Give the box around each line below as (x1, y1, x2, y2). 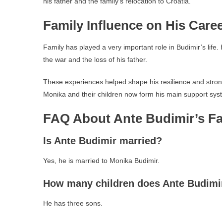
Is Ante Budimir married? (43, 135, 162, 146)
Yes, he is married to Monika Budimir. (43, 157, 160, 165)
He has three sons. (43, 199, 103, 207)
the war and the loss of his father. (43, 55, 147, 63)
